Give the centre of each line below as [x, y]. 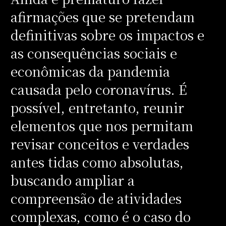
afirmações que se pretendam [102, 16]
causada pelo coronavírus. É [99, 89]
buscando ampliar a [72, 180]
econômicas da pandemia [90, 71]
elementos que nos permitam [102, 125]
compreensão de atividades [96, 198]
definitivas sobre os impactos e [107, 35]
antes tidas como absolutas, [97, 162]
